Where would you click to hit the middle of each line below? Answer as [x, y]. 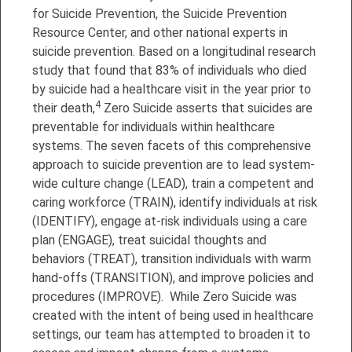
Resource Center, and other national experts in [160, 32]
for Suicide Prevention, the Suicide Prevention [159, 13]
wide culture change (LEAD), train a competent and [173, 183]
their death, [64, 108]
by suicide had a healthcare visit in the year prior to [172, 89]
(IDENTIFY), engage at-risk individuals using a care [170, 221]
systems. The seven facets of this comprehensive [172, 145]
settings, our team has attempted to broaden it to [171, 334]
